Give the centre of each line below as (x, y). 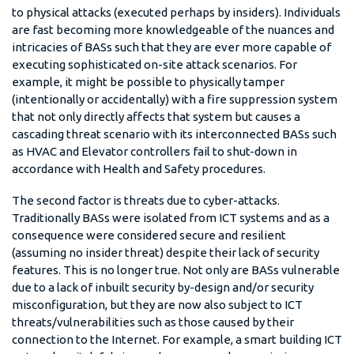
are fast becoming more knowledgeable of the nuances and (173, 29)
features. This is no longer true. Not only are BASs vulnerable (176, 269)
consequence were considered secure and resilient (149, 235)
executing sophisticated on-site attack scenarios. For (154, 64)
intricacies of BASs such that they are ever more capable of (171, 47)
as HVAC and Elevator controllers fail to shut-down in (154, 151)
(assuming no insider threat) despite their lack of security (166, 252)
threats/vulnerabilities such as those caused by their (153, 322)
